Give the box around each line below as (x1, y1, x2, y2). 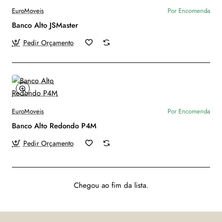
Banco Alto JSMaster (12, 19, 78, 31)
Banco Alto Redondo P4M (12, 120, 97, 131)
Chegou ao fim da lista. (73, 179, 149, 191)
